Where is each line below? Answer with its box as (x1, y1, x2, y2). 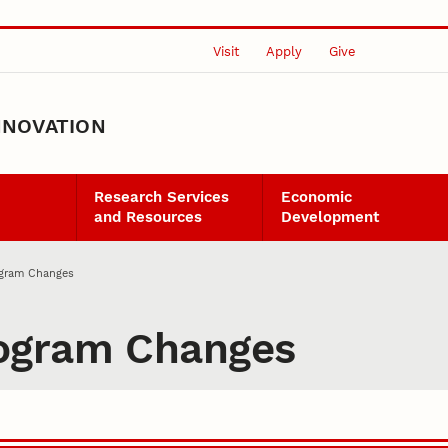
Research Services (94, 188, 230, 207)
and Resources (94, 208, 203, 227)
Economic (280, 188, 352, 207)
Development (280, 208, 379, 227)
